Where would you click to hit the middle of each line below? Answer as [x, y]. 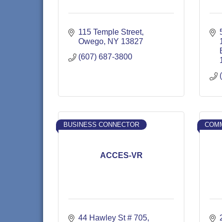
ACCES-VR [121, 155]
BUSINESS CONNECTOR [101, 125]
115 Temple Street [110, 32]
